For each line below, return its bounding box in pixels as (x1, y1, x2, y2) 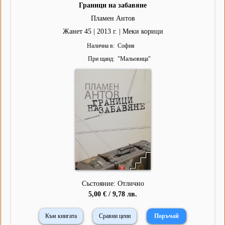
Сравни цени (99, 212, 131, 220)
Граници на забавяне (79, 2, 147, 10)
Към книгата (45, 212, 77, 220)
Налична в (86, 42, 113, 50)
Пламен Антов (90, 15, 135, 23)
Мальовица (120, 55, 148, 63)
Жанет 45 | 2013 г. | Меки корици (62, 28, 163, 36)
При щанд (87, 55, 113, 63)
